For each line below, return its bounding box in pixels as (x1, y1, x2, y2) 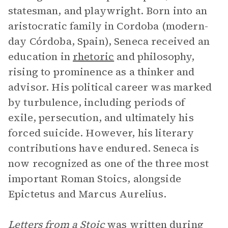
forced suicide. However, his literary (8, 126, 194, 140)
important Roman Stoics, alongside (8, 172, 181, 186)
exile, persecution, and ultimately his (8, 110, 194, 125)
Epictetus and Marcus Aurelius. (8, 187, 167, 201)
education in (8, 49, 73, 64)
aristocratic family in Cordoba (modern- (8, 19, 208, 33)
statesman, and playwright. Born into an (8, 4, 207, 18)
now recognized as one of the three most (8, 156, 209, 170)
